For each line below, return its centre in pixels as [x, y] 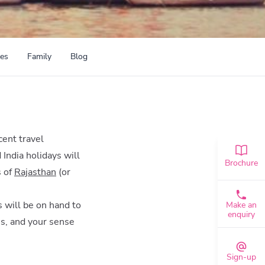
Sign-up [241, 257]
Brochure [241, 163]
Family [39, 56]
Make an [241, 205]
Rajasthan [35, 172]
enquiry [241, 214]
